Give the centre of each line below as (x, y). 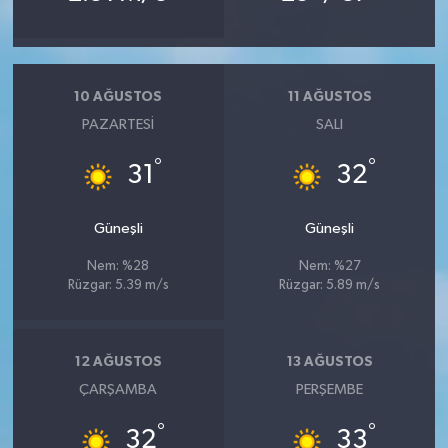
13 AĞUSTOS (329, 362)
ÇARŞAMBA (118, 389)
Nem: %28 (118, 266)
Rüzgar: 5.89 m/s (330, 285)
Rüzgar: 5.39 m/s (118, 285)
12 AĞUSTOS (118, 362)
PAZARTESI (118, 124)
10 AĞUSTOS (118, 97)
